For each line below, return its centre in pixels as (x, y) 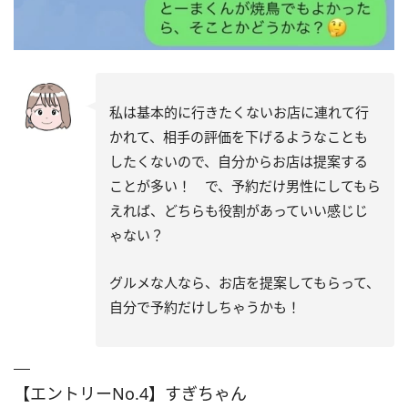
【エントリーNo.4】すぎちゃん (130, 394)
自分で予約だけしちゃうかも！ (205, 307)
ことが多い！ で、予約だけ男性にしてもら (245, 186)
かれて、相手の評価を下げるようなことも (239, 137)
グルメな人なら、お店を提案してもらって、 (245, 283)
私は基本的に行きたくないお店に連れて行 (239, 112)
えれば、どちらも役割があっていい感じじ (239, 211)
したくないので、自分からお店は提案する (239, 162)
